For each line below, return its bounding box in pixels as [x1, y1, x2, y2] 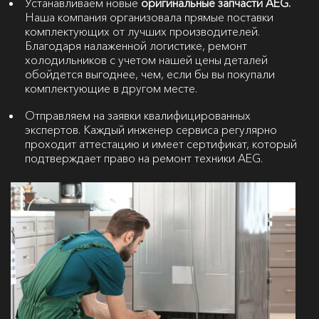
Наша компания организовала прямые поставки [25, 10, 273, 24]
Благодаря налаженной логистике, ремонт [25, 38, 247, 53]
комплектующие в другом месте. [25, 81, 197, 95]
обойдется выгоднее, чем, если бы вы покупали [25, 67, 275, 81]
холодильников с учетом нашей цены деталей [25, 53, 268, 67]
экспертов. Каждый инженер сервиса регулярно [25, 122, 277, 137]
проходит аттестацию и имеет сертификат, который [25, 137, 297, 151]
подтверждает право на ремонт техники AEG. [25, 151, 263, 165]
